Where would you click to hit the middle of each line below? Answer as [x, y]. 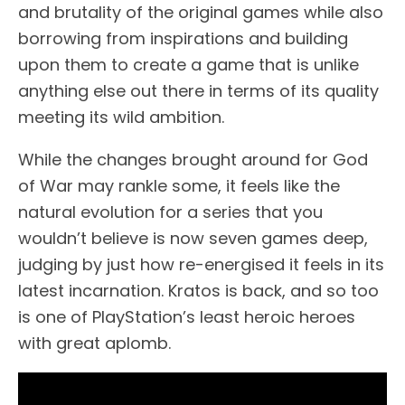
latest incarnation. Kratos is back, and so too [198, 290]
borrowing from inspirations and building [183, 38]
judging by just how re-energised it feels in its [201, 264]
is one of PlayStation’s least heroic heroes [187, 316]
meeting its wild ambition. [121, 117]
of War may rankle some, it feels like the [179, 185]
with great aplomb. [94, 343]
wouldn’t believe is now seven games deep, [193, 238]
